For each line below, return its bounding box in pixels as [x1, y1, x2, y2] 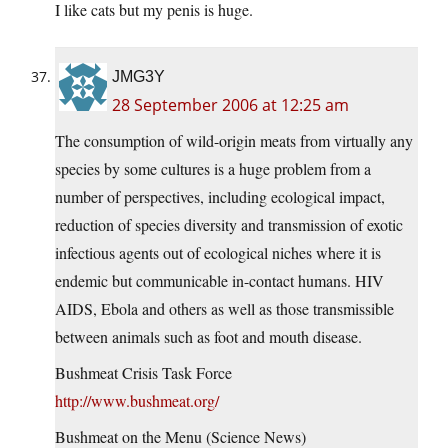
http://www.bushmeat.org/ [55, 390, 219, 412]
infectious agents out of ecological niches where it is [55, 242, 381, 264]
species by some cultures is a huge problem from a [55, 158, 371, 180]
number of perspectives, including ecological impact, [55, 186, 385, 208]
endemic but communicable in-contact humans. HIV [55, 270, 384, 292]
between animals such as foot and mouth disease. [55, 326, 362, 348]
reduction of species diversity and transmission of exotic [55, 214, 403, 236]
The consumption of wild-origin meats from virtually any [55, 130, 413, 152]
